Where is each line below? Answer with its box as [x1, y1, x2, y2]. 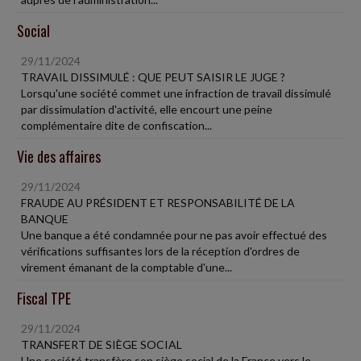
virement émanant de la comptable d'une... [21, 260, 232, 274]
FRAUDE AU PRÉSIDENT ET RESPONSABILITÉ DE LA [21, 196, 295, 210]
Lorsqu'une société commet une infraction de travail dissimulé [21, 86, 331, 100]
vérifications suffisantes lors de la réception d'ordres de [21, 244, 300, 258]
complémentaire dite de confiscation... [21, 118, 212, 132]
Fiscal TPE [17, 288, 71, 309]
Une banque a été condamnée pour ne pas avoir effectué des [21, 228, 327, 242]
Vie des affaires [17, 146, 101, 167]
